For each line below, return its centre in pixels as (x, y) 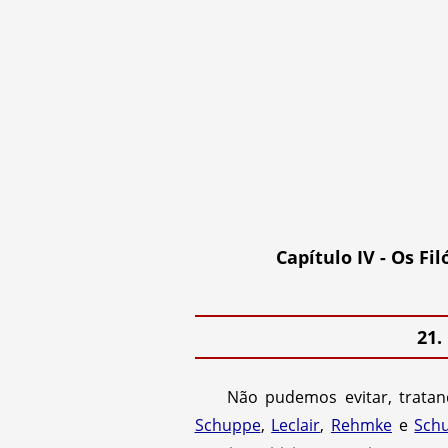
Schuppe (227, 425)
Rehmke (361, 425)
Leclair (296, 425)
